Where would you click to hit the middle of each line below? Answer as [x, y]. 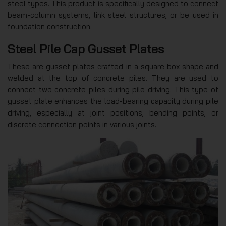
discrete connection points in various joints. [82, 125]
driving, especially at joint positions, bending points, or [113, 113]
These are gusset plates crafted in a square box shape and [113, 67]
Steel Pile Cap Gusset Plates [86, 49]
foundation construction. [50, 27]
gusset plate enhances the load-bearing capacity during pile [113, 101]
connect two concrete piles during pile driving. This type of [113, 90]
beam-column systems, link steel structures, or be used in [113, 15]
